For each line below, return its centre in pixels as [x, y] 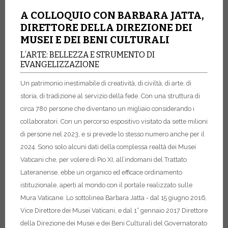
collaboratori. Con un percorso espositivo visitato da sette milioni [114, 121]
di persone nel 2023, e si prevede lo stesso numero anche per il [112, 134]
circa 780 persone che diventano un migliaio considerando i [107, 108]
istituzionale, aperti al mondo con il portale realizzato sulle [106, 185]
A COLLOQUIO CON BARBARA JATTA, [112, 16]
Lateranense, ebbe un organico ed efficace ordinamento [101, 172]
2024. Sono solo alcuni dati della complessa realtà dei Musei [108, 147]
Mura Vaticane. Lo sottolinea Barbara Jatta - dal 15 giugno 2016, [113, 197]
